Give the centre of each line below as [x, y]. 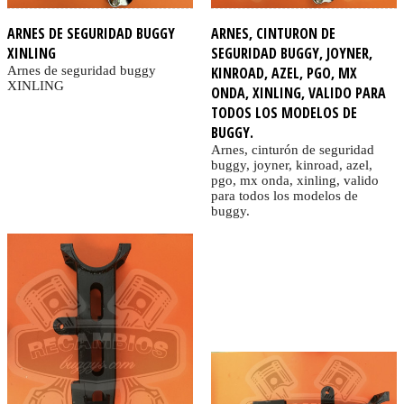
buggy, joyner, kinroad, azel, [291, 165]
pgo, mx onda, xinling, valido [294, 181]
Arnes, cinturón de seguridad [292, 150]
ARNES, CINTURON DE [273, 34]
